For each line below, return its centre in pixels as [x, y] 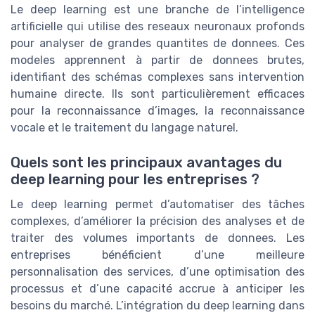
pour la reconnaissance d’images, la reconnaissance [157, 111]
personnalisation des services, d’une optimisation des [157, 271]
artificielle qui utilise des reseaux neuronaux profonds [157, 27]
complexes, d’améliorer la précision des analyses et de [157, 221]
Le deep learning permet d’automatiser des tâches [157, 204]
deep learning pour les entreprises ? [135, 179]
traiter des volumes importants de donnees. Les [157, 238]
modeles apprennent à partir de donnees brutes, [157, 60]
